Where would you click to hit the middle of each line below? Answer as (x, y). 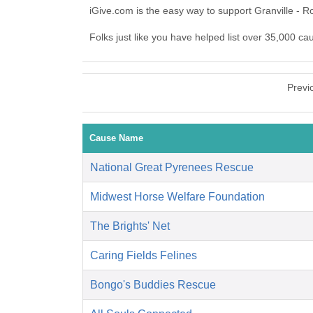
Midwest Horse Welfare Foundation (177, 197)
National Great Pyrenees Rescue (172, 168)
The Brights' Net (130, 226)
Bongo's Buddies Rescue (153, 285)
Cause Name (116, 138)
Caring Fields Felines (144, 256)
